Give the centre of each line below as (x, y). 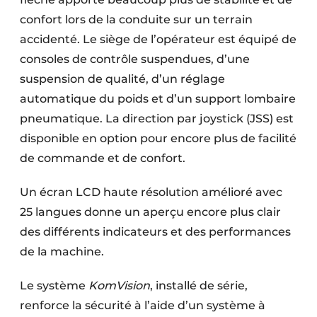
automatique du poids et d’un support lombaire (158, 99)
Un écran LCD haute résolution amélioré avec (151, 192)
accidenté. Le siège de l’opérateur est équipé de (158, 40)
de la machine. (62, 252)
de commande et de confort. (103, 158)
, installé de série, (199, 286)
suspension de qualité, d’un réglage (122, 79)
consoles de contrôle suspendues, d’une (135, 59)
